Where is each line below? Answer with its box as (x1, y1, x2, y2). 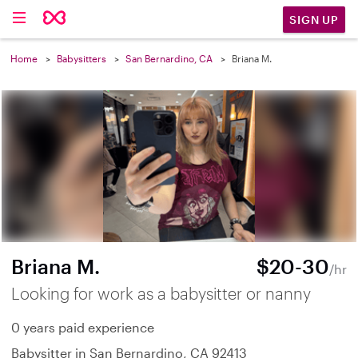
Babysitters (57, 53, 106, 64)
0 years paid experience (11, 320, 154, 335)
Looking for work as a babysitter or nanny (11, 284, 311, 303)
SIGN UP (289, 12, 339, 26)
